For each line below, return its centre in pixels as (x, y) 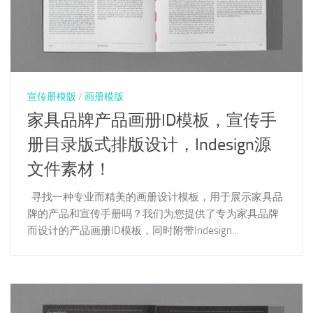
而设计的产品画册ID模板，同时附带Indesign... (133, 231)
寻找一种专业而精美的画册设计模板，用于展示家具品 (155, 197)
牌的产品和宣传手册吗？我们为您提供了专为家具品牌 (153, 214)
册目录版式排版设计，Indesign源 (149, 145)
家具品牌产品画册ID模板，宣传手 (152, 121)
